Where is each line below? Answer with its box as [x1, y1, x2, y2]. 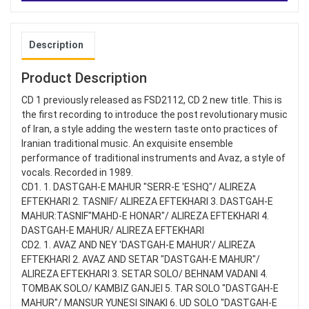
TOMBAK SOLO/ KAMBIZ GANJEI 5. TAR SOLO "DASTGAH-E [21, 283, 279, 295]
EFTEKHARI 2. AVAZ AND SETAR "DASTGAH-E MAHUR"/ [21, 254, 260, 266]
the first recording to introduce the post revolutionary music [21, 109, 288, 121]
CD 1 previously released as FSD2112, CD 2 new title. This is [21, 94, 282, 106]
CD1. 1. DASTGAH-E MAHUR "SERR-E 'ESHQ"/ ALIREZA [21, 181, 256, 193]
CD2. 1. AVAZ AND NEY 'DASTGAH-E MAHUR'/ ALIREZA [21, 239, 255, 251]
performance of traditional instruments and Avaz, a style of [21, 152, 286, 164]
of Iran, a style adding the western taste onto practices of [21, 123, 278, 135]
